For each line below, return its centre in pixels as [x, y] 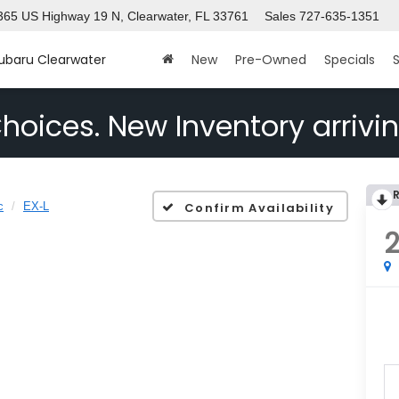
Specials [350, 60]
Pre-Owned [271, 60]
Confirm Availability [259, 208]
